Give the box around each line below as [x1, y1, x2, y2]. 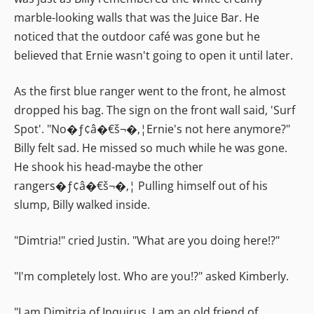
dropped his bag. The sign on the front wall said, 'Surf [14, 102, 295, 118]
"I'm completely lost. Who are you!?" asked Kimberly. [14, 268, 289, 284]
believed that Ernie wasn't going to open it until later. [14, 47, 293, 63]
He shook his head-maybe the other [14, 158, 203, 175]
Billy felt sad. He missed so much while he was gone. [14, 139, 287, 156]
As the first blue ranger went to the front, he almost [14, 83, 286, 99]
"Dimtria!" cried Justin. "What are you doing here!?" [14, 232, 280, 248]
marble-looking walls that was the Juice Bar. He [14, 9, 259, 25]
